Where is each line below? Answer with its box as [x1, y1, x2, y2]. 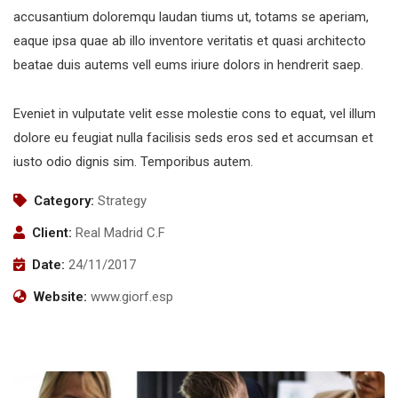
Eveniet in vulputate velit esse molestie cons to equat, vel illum [13, 105, 376, 122]
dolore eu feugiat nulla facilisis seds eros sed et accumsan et [13, 129, 373, 146]
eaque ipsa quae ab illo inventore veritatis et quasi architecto [13, 32, 366, 49]
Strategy [98, 192, 147, 209]
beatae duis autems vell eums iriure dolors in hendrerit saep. [13, 56, 363, 73]
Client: [32, 224, 72, 241]
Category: [34, 192, 94, 209]
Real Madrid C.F [76, 224, 165, 241]
